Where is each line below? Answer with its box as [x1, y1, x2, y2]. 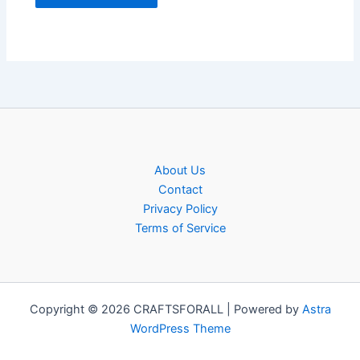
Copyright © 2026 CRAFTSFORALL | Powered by [29, 302, 302, 317]
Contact [157, 182, 202, 198]
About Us [154, 163, 206, 178]
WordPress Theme [129, 321, 231, 337]
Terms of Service [134, 221, 226, 236]
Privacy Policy [142, 202, 218, 217]
